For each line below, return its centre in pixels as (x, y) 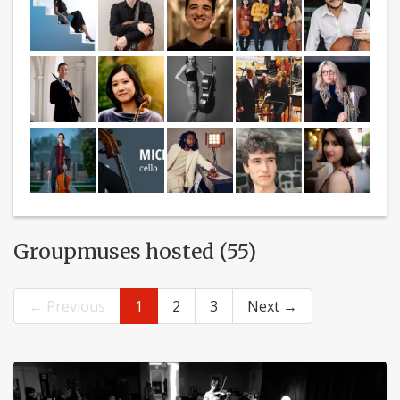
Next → (272, 307)
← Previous (67, 307)
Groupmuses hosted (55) (135, 252)
